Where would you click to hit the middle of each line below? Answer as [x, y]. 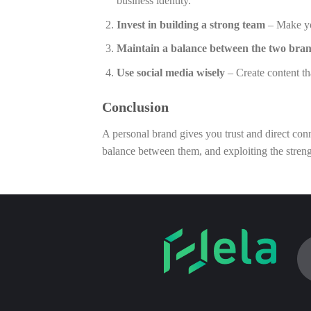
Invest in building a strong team [191, 24]
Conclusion [135, 107]
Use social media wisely [170, 72]
